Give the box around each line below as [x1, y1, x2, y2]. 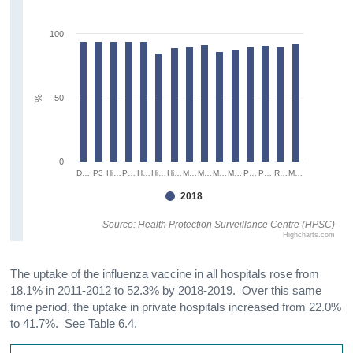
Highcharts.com [283, 230, 336, 239]
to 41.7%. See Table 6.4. [10, 317, 138, 330]
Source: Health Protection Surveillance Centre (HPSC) [102, 218, 336, 230]
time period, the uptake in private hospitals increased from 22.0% [10, 300, 342, 314]
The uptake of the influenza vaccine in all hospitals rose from [10, 267, 320, 281]
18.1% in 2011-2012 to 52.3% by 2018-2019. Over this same [10, 284, 322, 297]
